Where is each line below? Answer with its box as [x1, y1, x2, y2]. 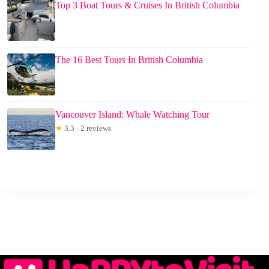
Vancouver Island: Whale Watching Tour [55, 109, 210, 120]
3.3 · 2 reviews [62, 124, 111, 133]
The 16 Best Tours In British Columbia [55, 55, 203, 65]
